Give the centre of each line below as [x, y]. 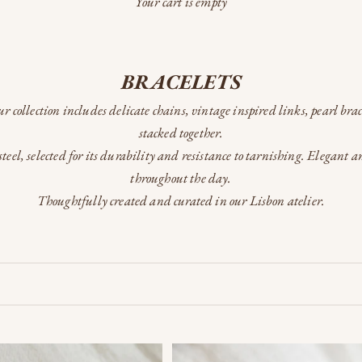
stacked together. [181, 132]
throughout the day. [181, 177]
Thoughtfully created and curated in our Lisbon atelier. [181, 200]
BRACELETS [181, 81]
